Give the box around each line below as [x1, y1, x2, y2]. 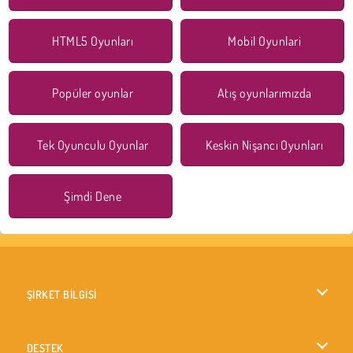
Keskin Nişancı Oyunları [206, 136, 324, 153]
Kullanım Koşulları [35, 329, 107, 343]
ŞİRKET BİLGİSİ [27, 288, 97, 302]
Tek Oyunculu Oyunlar [36, 136, 149, 153]
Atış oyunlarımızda [217, 84, 312, 101]
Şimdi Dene [64, 188, 122, 205]
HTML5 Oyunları [52, 32, 134, 49]
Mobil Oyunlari [228, 32, 302, 49]
